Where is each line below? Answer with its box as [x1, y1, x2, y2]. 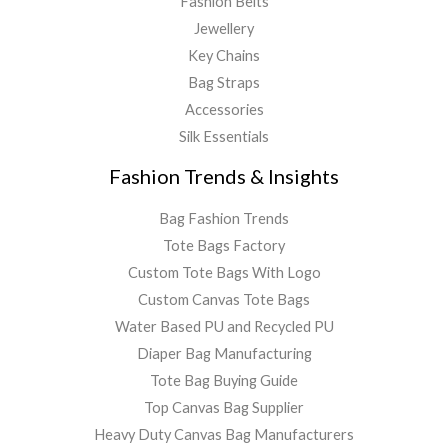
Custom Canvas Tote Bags [138, 291, 310, 309]
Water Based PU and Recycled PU [114, 318, 334, 336]
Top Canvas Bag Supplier [144, 399, 304, 417]
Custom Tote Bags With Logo [127, 264, 321, 282]
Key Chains [188, 47, 260, 65]
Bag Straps [188, 74, 260, 92]
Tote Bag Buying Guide [150, 372, 298, 390]
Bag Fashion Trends [159, 210, 289, 228]
